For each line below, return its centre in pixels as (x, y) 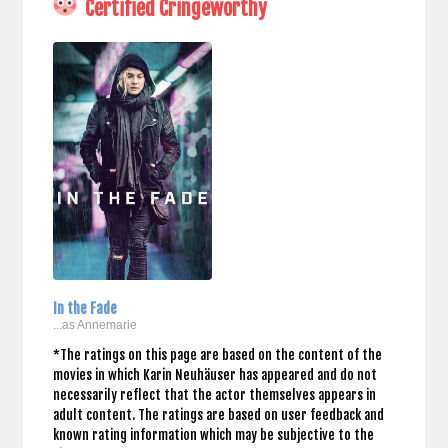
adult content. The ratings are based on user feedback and (218, 414)
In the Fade (84, 308)
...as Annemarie (94, 324)
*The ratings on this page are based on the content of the (217, 354)
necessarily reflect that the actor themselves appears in (214, 394)
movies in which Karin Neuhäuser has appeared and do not (214, 374)
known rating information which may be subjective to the (213, 434)
